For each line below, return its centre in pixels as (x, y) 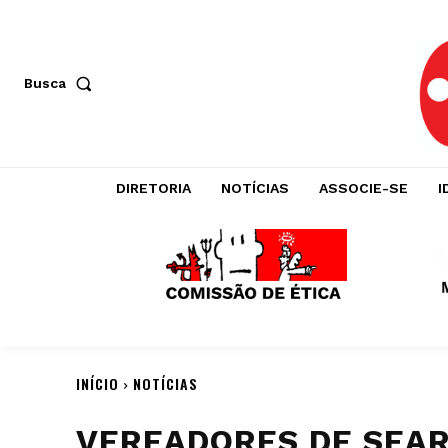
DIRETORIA (153, 187)
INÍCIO (97, 383)
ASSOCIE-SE (363, 187)
